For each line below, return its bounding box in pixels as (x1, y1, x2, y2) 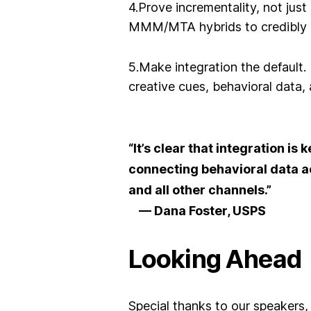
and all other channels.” (128, 182, 271, 197)
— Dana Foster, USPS (128, 203, 266, 218)
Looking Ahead (128, 243, 302, 274)
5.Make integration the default (128, 59, 303, 74)
